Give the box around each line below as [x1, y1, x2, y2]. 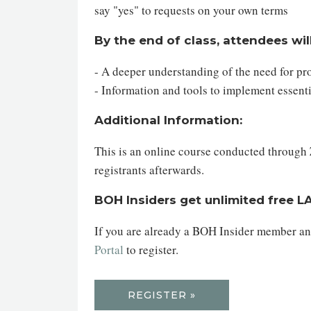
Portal [94, 242, 124, 258]
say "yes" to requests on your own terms [94, 2, 288, 18]
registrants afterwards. [94, 162, 204, 178]
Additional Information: [94, 113, 242, 127]
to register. [124, 242, 178, 258]
